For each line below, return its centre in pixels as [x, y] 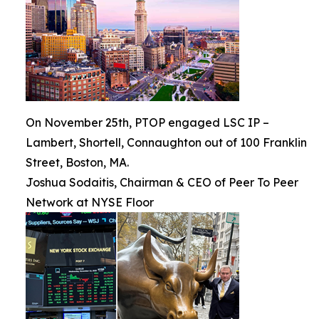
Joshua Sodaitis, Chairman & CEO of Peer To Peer [162, 183]
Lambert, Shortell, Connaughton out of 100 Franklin [166, 143]
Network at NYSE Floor [90, 203]
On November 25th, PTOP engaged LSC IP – [147, 123]
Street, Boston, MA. [77, 163]
